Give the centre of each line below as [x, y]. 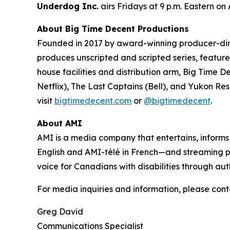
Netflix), [54, 86]
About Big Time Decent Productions [113, 29]
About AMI [60, 123]
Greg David [60, 212]
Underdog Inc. [68, 6]
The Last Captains [108, 86]
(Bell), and [166, 86]
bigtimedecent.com [93, 101]
